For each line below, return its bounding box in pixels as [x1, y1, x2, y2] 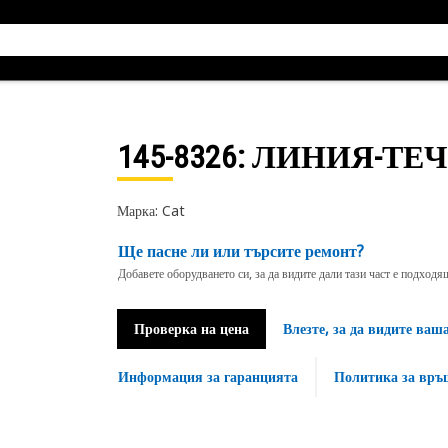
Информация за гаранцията [117, 367, 298, 386]
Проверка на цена [133, 319, 249, 338]
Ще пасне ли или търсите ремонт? [117, 240, 364, 262]
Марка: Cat [116, 201, 185, 220]
